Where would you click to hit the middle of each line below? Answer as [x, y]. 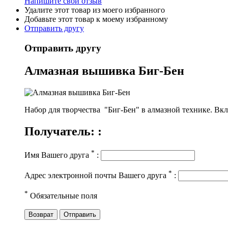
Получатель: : [63, 131]
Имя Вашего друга [58, 155]
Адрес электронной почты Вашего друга [96, 176]
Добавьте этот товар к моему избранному [96, 19]
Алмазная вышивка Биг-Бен [104, 70]
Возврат [41, 214]
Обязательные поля [63, 196]
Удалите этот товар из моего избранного [95, 10]
